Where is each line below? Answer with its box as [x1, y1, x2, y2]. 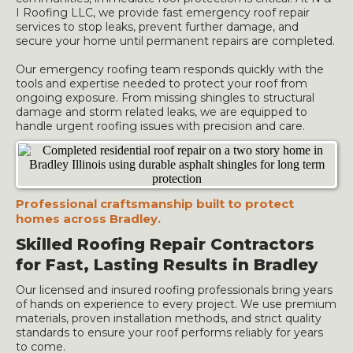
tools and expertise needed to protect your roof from [16, 76, 307, 91]
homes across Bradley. [16, 211, 161, 226]
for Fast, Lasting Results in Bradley [16, 255, 318, 274]
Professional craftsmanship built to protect [16, 196, 294, 211]
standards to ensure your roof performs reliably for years [16, 325, 323, 340]
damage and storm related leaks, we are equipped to [16, 105, 307, 119]
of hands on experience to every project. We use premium [16, 297, 336, 311]
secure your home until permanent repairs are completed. [16, 34, 335, 48]
